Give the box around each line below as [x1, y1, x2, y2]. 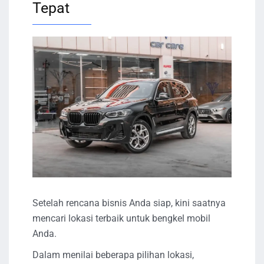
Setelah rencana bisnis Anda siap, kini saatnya [32, 197, 226, 209]
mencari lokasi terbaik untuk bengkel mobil [32, 212, 210, 224]
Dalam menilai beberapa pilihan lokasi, [32, 249, 194, 260]
